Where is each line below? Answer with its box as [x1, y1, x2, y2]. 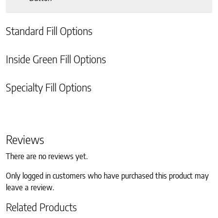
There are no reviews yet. [6, 151, 88, 161]
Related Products [6, 200, 77, 214]
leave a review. [6, 182, 54, 192]
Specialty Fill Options [6, 80, 91, 94]
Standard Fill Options [6, 24, 92, 37]
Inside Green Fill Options [6, 52, 106, 66]
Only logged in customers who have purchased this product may [6, 170, 209, 181]
